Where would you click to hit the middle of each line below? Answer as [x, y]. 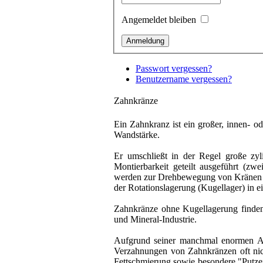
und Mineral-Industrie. [155, 219]
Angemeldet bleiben [159, 19]
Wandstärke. [137, 134]
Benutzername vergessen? [184, 79]
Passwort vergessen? [174, 68]
